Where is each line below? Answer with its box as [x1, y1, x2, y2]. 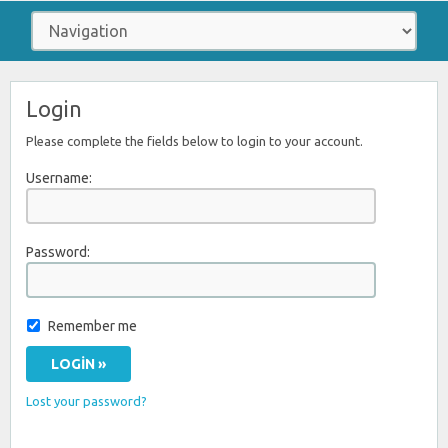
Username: [26, 170, 92, 186]
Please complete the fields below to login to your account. [26, 134, 363, 148]
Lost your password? [26, 394, 147, 408]
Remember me [48, 318, 137, 334]
